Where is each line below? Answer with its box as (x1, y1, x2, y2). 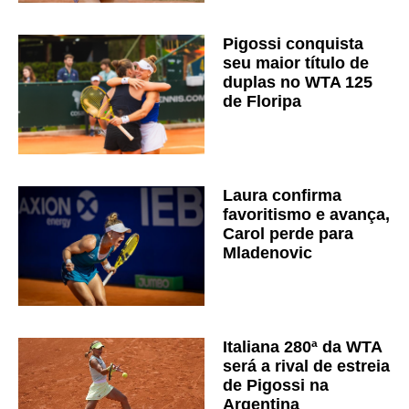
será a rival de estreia (223, 356, 390, 375)
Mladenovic (223, 243, 312, 262)
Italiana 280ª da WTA (223, 337, 382, 356)
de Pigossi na (223, 375, 329, 394)
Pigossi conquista (223, 35, 363, 54)
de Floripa (223, 92, 301, 111)
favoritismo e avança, (223, 204, 390, 224)
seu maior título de (223, 54, 369, 73)
